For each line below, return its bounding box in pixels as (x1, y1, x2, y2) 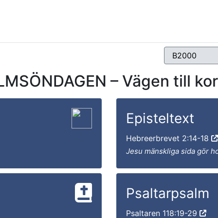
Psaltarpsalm (126, 185, 209, 201)
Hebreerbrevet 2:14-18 (126, 133, 211, 143)
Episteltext (126, 110, 194, 127)
